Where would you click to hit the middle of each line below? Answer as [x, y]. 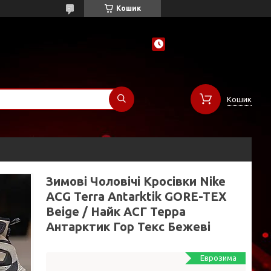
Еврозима [218, 258]
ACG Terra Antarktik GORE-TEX [136, 196]
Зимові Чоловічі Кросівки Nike [136, 181]
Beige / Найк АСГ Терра [116, 211]
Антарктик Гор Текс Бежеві [128, 227]
